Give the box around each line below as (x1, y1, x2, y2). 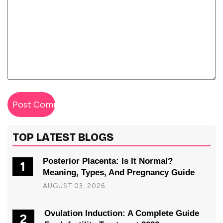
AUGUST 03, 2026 (43, 182, 105, 190)
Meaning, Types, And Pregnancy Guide (43, 168, 195, 178)
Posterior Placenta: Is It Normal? (43, 156, 173, 166)
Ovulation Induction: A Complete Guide (44, 209, 199, 219)
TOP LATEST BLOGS (12, 131, 113, 144)
